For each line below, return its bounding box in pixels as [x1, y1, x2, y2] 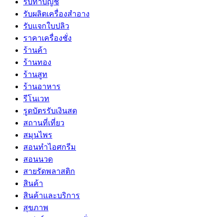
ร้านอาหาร [23, 82, 61, 91]
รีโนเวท [23, 94, 49, 103]
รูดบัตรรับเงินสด [23, 107, 77, 115]
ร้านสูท [23, 70, 47, 79]
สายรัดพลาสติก [23, 167, 75, 176]
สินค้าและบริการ [23, 191, 80, 200]
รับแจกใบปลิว [23, 22, 69, 31]
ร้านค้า [23, 46, 47, 55]
